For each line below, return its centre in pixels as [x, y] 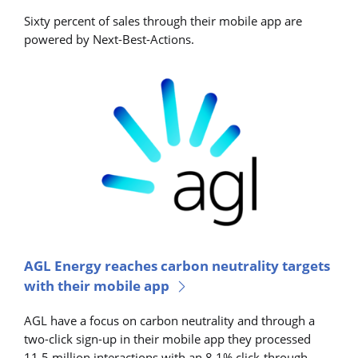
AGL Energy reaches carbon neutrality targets [177, 265]
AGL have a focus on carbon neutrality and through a [169, 321]
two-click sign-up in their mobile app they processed [167, 339]
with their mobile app [97, 285]
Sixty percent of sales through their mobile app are [163, 21]
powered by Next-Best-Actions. [109, 40]
